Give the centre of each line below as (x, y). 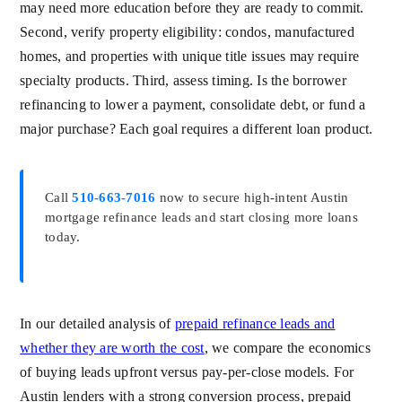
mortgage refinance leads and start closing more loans (201, 218)
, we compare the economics (287, 348)
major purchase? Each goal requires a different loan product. (197, 129)
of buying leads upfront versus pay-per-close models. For (187, 372)
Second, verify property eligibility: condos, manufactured (187, 32)
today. (63, 237)
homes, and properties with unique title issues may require (190, 57)
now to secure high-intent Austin (252, 198)
